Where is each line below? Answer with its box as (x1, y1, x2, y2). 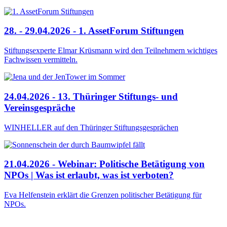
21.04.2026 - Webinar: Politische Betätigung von (4, 159, 205, 170)
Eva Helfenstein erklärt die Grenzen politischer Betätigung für (4, 190, 202, 199)
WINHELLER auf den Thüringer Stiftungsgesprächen (4, 123, 178, 132)
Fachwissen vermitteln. (4, 55, 78, 64)
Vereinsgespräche (4, 102, 75, 113)
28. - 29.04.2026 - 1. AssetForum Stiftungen (4, 25, 184, 36)
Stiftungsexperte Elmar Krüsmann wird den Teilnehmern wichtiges (4, 46, 217, 55)
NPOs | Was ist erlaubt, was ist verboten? (4, 170, 174, 181)
